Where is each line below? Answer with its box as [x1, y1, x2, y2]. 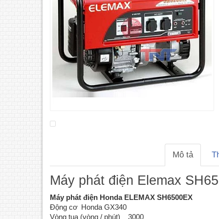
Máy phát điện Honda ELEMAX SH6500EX [50, 193, 193, 201]
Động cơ [50, 202, 78, 211]
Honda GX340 [81, 202, 127, 211]
